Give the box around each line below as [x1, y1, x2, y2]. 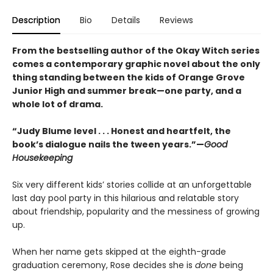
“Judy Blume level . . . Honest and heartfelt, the [12, 125, 231, 137]
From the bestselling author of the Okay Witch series [12, 44, 260, 57]
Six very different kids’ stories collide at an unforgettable [12, 179, 252, 191]
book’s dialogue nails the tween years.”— [12, 138, 204, 151]
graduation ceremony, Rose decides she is [12, 259, 195, 271]
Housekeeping [12, 152, 73, 164]
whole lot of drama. [12, 98, 103, 110]
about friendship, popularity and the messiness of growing [12, 205, 260, 218]
